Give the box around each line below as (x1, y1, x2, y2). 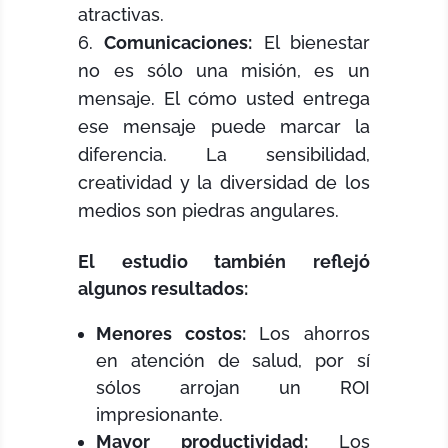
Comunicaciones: (104, 32, 253, 54)
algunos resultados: (78, 278, 249, 300)
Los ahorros (245, 323, 370, 345)
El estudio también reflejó (78, 251, 370, 273)
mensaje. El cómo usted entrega (78, 88, 370, 110)
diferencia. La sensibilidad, (78, 144, 370, 166)
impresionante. (96, 404, 224, 426)
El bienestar (252, 32, 370, 54)
